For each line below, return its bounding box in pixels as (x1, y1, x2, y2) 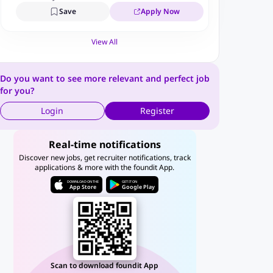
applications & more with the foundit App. (35, 162, 174, 172)
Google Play (122, 183, 155, 191)
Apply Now (140, 6, 180, 16)
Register (140, 105, 174, 116)
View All (91, 37, 118, 47)
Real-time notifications (48, 138, 161, 151)
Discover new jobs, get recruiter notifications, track (18, 152, 191, 163)
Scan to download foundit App (51, 260, 158, 271)
